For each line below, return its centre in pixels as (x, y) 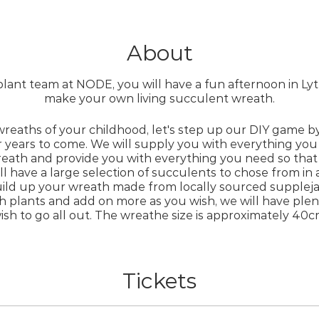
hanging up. (159, 296)
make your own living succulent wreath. (159, 99)
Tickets (159, 281)
